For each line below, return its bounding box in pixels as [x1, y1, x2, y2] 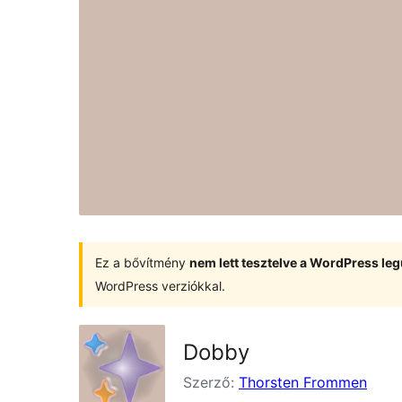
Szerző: [183, 372, 239, 391]
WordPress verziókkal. [95, 277, 225, 293]
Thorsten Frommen [239, 372, 367, 391]
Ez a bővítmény [95, 254, 189, 270]
